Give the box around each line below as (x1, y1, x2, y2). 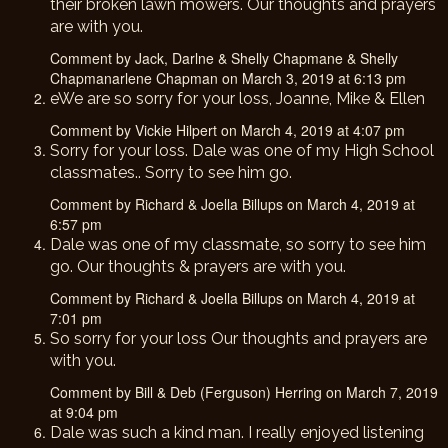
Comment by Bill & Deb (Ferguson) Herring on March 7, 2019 (50, 382, 438, 402)
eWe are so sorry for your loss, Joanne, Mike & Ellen (50, 89, 425, 108)
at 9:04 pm (50, 402, 118, 422)
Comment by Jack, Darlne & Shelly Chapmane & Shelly (50, 48, 398, 68)
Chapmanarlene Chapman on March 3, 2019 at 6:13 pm (50, 68, 406, 88)
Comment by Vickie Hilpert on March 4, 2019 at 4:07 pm (50, 120, 405, 140)
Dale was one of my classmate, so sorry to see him (50, 235, 426, 254)
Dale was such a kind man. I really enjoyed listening (50, 423, 424, 442)
